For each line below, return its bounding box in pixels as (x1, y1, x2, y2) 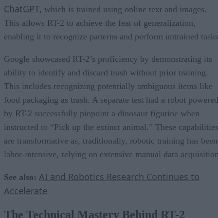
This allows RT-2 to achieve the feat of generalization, (4, 18, 196, 28)
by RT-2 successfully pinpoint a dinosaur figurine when (4, 108, 200, 118)
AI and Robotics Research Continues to (39, 170, 200, 182)
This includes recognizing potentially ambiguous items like (4, 81, 213, 91)
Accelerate (4, 184, 47, 197)
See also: (4, 172, 39, 182)
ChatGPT (4, 2, 39, 15)
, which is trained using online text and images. (39, 4, 207, 14)
